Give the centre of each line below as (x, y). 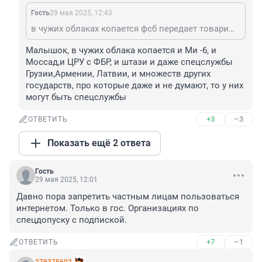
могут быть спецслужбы (76, 97)
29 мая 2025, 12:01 (66, 180)
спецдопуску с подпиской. (72, 220)
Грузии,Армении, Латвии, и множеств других (118, 74)
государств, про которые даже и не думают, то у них (135, 86)
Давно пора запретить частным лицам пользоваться (128, 197)
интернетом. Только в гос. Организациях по (108, 208)
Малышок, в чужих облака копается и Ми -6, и (121, 51)
